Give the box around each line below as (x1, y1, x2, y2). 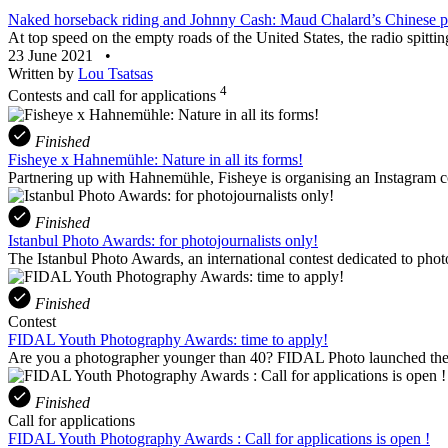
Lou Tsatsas (78, 65, 153, 83)
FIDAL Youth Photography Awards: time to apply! (8, 330, 328, 348)
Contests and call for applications (8, 87, 220, 105)
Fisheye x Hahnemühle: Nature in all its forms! (8, 150, 303, 168)
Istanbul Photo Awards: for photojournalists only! (8, 231, 318, 249)
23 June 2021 (8, 47, 97, 65)
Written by (8, 65, 78, 83)
